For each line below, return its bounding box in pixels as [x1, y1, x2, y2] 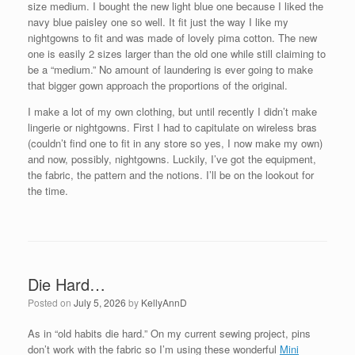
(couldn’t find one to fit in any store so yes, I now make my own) [28, 136, 323, 151]
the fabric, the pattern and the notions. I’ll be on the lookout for [28, 167, 314, 182]
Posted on [28, 296, 74, 309]
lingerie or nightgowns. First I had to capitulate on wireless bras [28, 120, 317, 135]
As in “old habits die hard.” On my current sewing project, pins [28, 326, 311, 341]
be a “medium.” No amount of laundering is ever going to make [28, 62, 313, 77]
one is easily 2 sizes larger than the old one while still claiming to [28, 46, 326, 61]
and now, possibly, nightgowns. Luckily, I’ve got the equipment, [28, 151, 316, 166]
